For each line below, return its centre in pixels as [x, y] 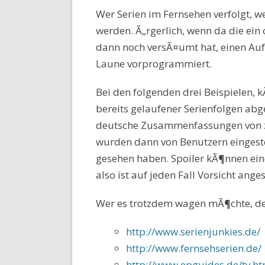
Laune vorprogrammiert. [154, 64]
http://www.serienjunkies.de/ [193, 232]
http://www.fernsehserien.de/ [194, 248]
